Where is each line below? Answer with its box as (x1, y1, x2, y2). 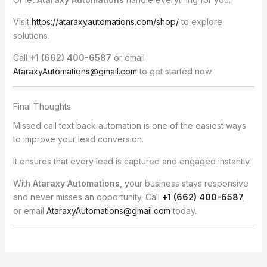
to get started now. (136, 66, 213, 76)
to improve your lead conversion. (13, 134, 144, 145)
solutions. (13, 30, 49, 41)
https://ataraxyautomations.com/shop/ (31, 16, 179, 27)
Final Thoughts (13, 101, 71, 111)
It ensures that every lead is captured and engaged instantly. (13, 156, 251, 167)
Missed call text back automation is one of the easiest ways (13, 120, 246, 131)
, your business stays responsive (119, 178, 249, 189)
